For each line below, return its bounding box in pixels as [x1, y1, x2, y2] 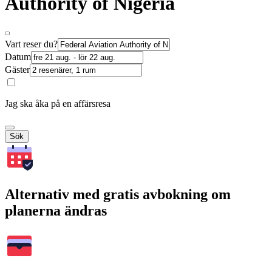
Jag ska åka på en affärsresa [5, 98, 110, 109]
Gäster [5, 64, 30, 75]
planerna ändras [5, 203, 107, 219]
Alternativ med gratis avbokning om [5, 186, 231, 203]
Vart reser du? [5, 39, 58, 50]
